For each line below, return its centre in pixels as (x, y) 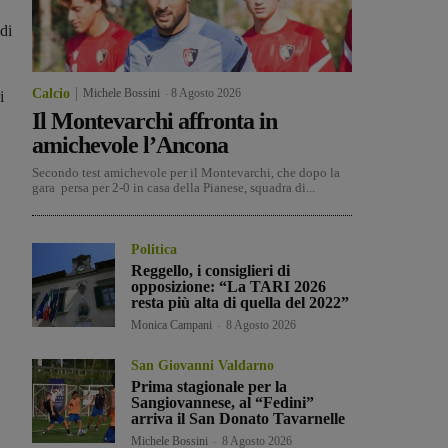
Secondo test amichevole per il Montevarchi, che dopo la (186, 173)
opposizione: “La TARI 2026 (229, 287)
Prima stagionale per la (209, 387)
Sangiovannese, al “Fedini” (223, 403)
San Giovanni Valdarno (203, 366)
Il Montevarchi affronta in (154, 121)
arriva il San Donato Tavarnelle (238, 419)
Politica (154, 250)
